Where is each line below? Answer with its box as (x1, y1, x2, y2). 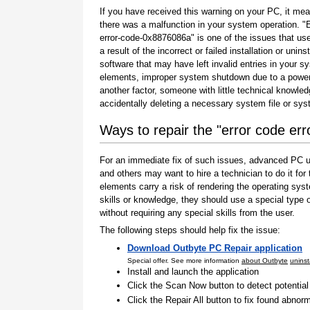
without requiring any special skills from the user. (100, 207, 295, 218)
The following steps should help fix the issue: (100, 225, 280, 236)
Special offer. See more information (127, 256, 241, 264)
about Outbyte (241, 256, 288, 264)
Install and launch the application (127, 266, 259, 277)
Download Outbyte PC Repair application (127, 242, 302, 253)
